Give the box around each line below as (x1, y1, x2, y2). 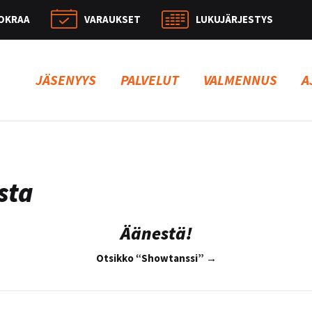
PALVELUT (120, 71, 179, 88)
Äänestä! (120, 221, 192, 244)
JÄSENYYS (36, 71, 96, 88)
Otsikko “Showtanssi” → (95, 251, 217, 265)
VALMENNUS (203, 71, 277, 88)
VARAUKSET (84, 13, 141, 26)
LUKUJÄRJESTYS (196, 13, 273, 26)
